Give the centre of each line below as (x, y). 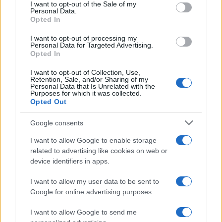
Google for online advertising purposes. (92, 192)
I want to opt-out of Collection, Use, (85, 72)
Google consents (57, 123)
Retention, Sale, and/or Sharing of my (89, 79)
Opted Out (49, 102)
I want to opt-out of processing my (83, 38)
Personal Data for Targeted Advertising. (92, 45)
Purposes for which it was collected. (86, 93)
